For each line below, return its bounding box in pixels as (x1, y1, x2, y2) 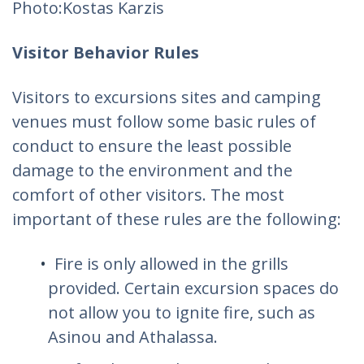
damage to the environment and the (12, 158, 292, 181)
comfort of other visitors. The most (12, 183, 284, 206)
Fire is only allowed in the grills (54, 252, 288, 275)
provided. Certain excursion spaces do (48, 276, 339, 299)
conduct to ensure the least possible (12, 134, 292, 157)
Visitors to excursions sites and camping (12, 85, 321, 108)
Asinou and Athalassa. (48, 325, 218, 348)
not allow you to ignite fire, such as (48, 301, 315, 323)
